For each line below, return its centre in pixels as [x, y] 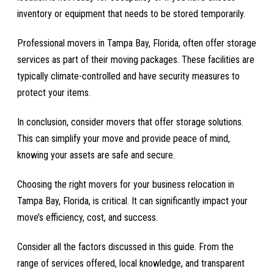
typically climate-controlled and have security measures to [128, 76]
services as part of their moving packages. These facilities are [136, 60]
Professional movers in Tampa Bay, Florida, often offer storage [137, 43]
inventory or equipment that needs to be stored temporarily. [131, 14]
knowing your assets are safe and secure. [96, 155]
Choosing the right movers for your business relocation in [126, 185]
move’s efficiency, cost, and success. [87, 218]
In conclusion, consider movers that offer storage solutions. [130, 122]
